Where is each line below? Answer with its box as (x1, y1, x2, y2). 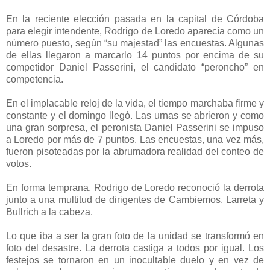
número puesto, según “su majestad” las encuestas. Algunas (6, 37, 264, 48)
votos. (6, 158, 31, 169)
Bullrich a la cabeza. (6, 206, 93, 217)
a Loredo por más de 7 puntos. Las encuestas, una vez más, (6, 134, 264, 145)
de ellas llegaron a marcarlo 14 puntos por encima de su (6, 49, 264, 60)
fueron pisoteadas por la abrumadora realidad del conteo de (6, 146, 264, 157)
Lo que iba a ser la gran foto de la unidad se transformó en (6, 230, 264, 241)
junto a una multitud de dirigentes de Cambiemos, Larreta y (6, 194, 264, 205)
